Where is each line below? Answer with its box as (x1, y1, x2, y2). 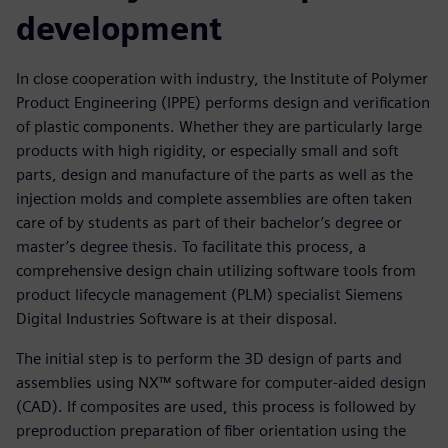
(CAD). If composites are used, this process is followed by (16, 396, 416, 416)
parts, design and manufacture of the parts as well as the (16, 164, 413, 184)
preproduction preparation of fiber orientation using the (16, 420, 406, 440)
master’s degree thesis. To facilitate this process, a (16, 236, 366, 256)
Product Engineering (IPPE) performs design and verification (16, 92, 430, 112)
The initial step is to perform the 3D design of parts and (16, 348, 402, 368)
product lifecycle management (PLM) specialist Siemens (16, 284, 403, 304)
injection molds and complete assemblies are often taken (16, 188, 412, 208)
